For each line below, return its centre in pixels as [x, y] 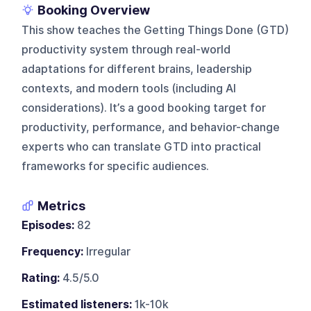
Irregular [107, 251]
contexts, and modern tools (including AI [129, 88]
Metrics [62, 205]
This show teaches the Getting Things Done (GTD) [155, 30]
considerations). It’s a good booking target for [144, 108]
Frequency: [53, 251]
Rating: [41, 278]
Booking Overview [94, 10]
